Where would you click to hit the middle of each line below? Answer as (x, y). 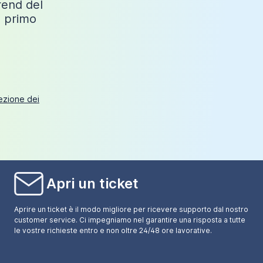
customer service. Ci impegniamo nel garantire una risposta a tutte (130, 220)
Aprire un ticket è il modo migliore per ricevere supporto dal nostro (131, 210)
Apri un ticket (93, 184)
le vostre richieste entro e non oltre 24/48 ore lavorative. (113, 231)
